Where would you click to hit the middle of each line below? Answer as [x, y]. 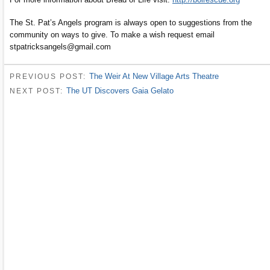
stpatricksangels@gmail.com [60, 46]
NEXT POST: [38, 91]
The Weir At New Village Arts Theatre [154, 76]
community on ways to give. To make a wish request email [112, 34]
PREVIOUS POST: [49, 76]
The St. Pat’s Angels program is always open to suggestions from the [131, 22]
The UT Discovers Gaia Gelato [120, 91]
